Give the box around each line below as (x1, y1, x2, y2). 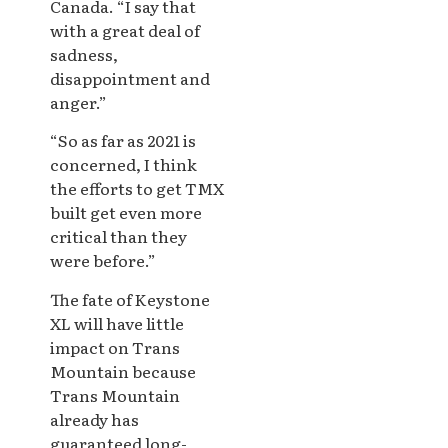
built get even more (50, 200, 202, 225)
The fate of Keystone (50, 286, 210, 311)
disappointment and (50, 66, 210, 91)
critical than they (50, 224, 187, 249)
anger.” (50, 90, 107, 115)
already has (50, 406, 139, 431)
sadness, (50, 42, 118, 67)
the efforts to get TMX (50, 176, 224, 201)
